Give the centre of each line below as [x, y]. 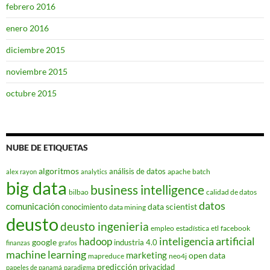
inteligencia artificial [207, 242]
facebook [235, 228]
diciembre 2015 [36, 50]
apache [179, 172]
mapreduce [106, 256]
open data [207, 256]
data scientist [172, 207]
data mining [127, 207]
